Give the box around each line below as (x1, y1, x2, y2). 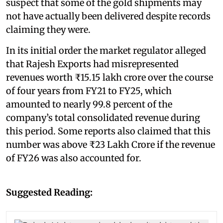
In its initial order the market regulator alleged (6, 44, 206, 56)
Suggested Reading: (6, 186, 93, 198)
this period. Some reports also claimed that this (6, 125, 211, 137)
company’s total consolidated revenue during (6, 111, 200, 123)
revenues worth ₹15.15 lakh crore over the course (6, 71, 213, 83)
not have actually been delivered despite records (6, 10, 211, 22)
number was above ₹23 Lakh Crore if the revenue (6, 138, 215, 150)
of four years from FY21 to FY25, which (6, 85, 172, 97)
